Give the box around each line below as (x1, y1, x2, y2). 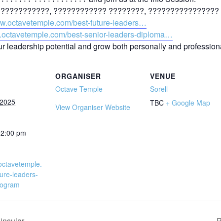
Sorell (150, 83, 168, 94)
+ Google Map (166, 97, 210, 108)
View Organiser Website (55, 102, 130, 112)
